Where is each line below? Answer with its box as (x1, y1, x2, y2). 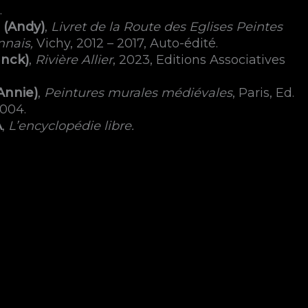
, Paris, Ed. (232, 85, 294, 100)
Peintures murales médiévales (43, 85, 232, 100)
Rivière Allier (34, 52, 113, 67)
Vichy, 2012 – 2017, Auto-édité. (36, 35, 218, 51)
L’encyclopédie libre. (8, 118, 134, 133)
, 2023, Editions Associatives (112, 52, 285, 67)
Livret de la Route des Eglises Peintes (50, 19, 283, 34)
